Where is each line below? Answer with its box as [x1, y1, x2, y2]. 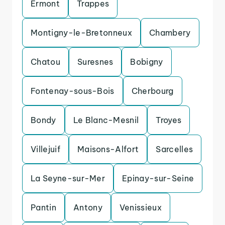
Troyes [156, 115, 182, 125]
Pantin [31, 202, 56, 212]
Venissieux [119, 202, 162, 212]
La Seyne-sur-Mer [31, 173, 105, 183]
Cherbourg [131, 86, 174, 96]
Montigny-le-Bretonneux [31, 28, 133, 38]
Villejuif [31, 144, 60, 154]
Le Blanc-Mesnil [73, 115, 139, 125]
